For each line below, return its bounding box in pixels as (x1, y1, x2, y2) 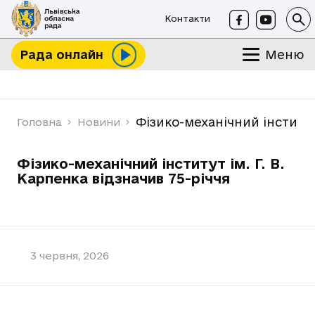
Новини (77, 116, 120, 128)
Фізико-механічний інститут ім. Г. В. (17, 156, 285, 172)
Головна (17, 116, 62, 128)
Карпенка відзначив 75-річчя (17, 171, 230, 186)
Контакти (165, 13, 211, 23)
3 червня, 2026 (30, 250, 110, 262)
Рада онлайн (20, 48, 103, 61)
